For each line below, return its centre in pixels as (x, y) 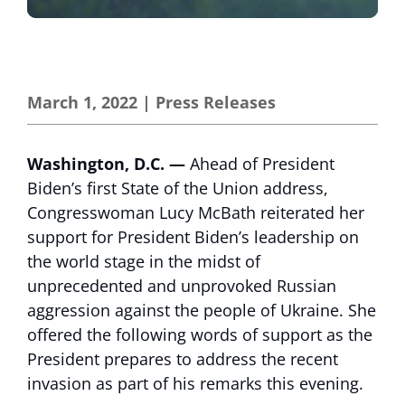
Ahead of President (262, 164)
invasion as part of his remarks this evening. (195, 383)
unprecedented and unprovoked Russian (182, 286)
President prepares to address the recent (183, 359)
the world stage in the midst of (144, 261)
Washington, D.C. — (108, 164)
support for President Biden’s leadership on (193, 237)
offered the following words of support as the (200, 334)
